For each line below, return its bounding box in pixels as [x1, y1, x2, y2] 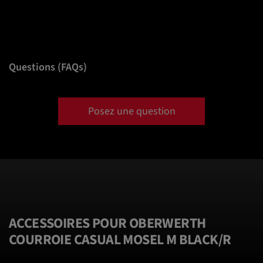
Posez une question [87, 104, 176, 119]
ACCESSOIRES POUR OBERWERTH [9, 213, 206, 234]
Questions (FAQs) [9, 60, 87, 75]
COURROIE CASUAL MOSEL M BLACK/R [9, 230, 231, 251]
